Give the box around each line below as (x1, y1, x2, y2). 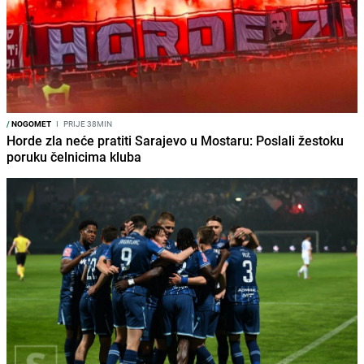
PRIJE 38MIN (62, 117, 112, 129)
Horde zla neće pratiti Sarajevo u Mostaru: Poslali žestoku (6, 131, 344, 149)
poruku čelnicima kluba (6, 147, 141, 166)
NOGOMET (10, 117, 51, 129)
